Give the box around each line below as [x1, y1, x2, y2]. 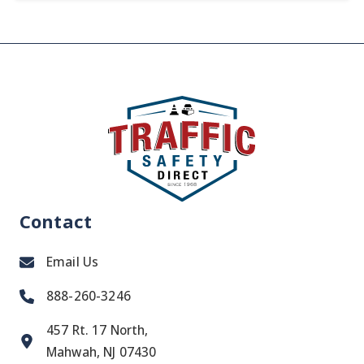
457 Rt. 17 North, [46, 321, 149, 340]
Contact [19, 208, 93, 233]
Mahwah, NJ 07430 [46, 343, 157, 362]
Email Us [46, 253, 99, 271]
